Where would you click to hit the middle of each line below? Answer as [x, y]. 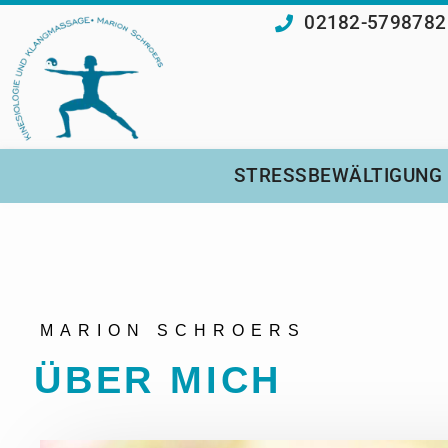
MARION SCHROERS [173, 331]
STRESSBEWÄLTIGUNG [338, 176]
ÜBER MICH [158, 380]
